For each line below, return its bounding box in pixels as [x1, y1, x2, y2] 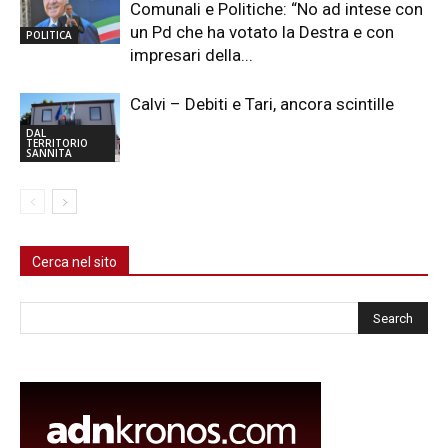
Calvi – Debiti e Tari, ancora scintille [130, 93, 394, 114]
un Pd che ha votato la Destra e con [130, 21, 394, 42]
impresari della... [130, 44, 253, 65]
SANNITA [26, 145, 72, 160]
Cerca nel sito [32, 253, 117, 270]
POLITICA [26, 27, 72, 42]
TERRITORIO [26, 135, 88, 150]
